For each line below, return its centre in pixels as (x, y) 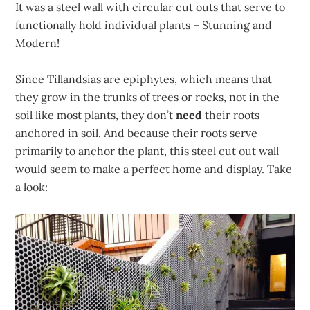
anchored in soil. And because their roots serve (137, 133)
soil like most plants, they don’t (96, 115)
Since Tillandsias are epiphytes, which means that (144, 79)
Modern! (38, 43)
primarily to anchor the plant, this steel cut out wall (147, 151)
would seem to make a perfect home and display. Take (154, 169)
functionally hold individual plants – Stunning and (144, 25)
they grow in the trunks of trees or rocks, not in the (148, 97)
